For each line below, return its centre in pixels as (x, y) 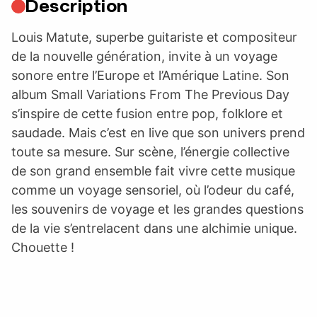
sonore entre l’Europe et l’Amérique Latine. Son (150, 75)
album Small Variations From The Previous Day (150, 94)
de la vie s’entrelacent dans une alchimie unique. (154, 228)
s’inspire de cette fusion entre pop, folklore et (147, 113)
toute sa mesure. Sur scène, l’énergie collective (150, 151)
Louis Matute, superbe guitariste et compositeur (154, 37)
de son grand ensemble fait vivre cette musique (153, 171)
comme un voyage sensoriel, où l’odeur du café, (153, 190)
